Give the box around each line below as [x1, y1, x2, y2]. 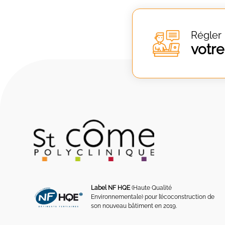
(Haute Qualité [130, 184, 172, 192]
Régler [191, 29, 221, 41]
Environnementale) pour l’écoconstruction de [91, 193, 215, 201]
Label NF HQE [91, 184, 131, 192]
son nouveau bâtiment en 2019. [91, 202, 177, 210]
